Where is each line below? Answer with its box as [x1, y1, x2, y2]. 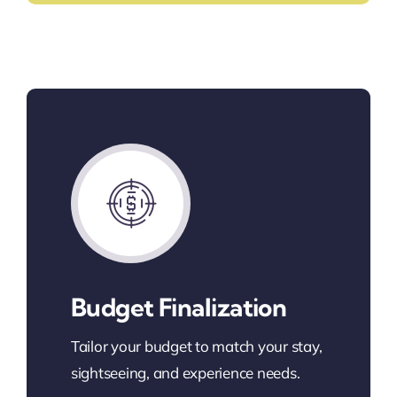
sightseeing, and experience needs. [70, 363, 300, 382]
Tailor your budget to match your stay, [70, 337, 323, 355]
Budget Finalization [70, 292, 287, 323]
